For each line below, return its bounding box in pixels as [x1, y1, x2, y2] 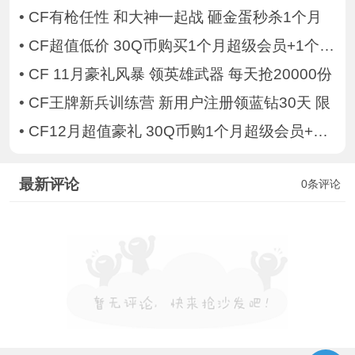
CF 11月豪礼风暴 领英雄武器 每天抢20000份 [28, 66, 332, 83]
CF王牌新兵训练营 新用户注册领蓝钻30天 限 [28, 94, 330, 111]
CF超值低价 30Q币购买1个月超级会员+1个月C [28, 37, 319, 55]
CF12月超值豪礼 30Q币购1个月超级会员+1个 [28, 122, 313, 139]
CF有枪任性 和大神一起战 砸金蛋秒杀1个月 [28, 9, 322, 26]
